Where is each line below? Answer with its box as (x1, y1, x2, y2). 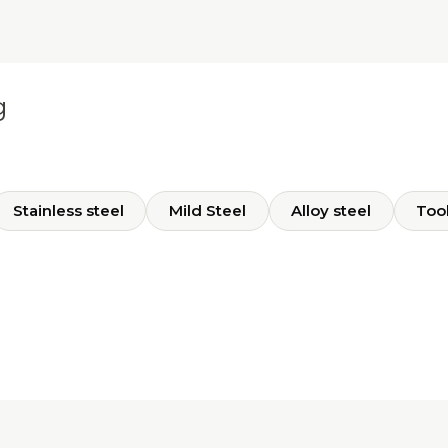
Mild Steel (169, 200, 246, 220)
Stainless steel (12, 200, 124, 220)
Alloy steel (291, 200, 372, 220)
